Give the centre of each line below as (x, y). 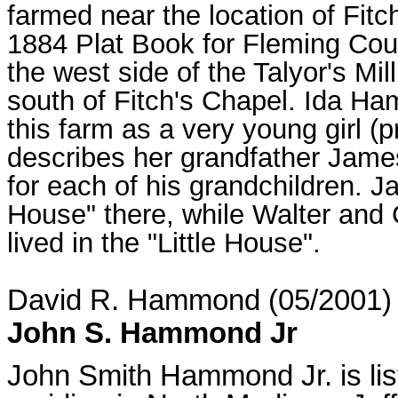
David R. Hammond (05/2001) (199, 300)
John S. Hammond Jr (152, 333)
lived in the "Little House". (164, 243)
